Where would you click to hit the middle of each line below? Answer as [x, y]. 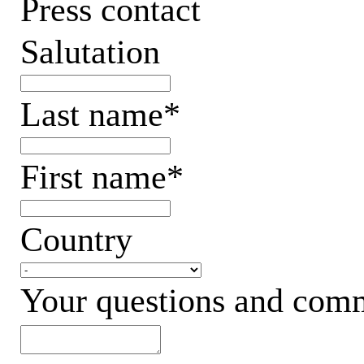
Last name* [100, 114]
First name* [102, 177]
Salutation [90, 52]
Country [76, 239]
